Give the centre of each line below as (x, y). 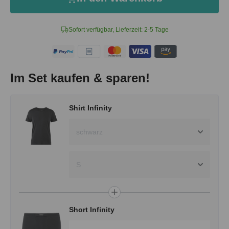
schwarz (90, 132)
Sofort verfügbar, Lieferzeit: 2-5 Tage (118, 30)
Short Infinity (92, 210)
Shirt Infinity (91, 108)
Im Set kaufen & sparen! (80, 78)
